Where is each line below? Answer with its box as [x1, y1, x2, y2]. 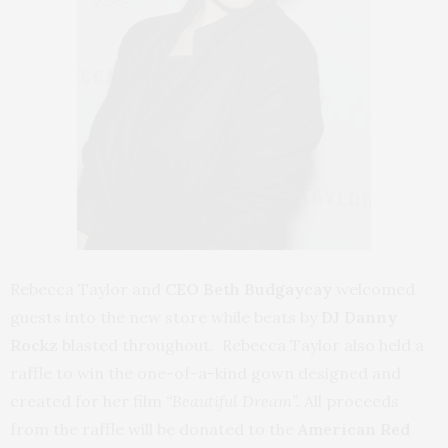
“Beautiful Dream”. [162, 391, 300, 411]
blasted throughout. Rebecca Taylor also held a [58, 335, 424, 355]
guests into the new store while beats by [10, 307, 321, 327]
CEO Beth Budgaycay [165, 279, 332, 299]
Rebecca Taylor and [10, 279, 165, 299]
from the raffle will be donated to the [10, 419, 294, 439]
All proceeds [300, 391, 399, 411]
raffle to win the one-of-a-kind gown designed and [10, 363, 401, 383]
